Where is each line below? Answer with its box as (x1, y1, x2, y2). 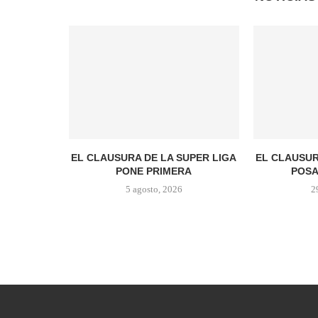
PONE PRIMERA (116, 165, 192, 177)
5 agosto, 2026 (125, 184, 182, 194)
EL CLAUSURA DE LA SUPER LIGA (71, 152, 237, 163)
